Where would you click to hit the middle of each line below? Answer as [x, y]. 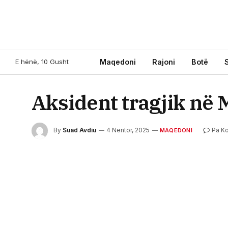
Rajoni [164, 62]
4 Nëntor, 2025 [128, 130]
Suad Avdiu [79, 130]
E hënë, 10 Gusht [42, 61]
